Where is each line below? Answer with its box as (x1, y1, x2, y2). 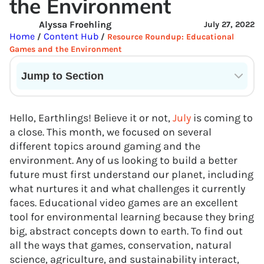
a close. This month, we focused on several (9, 126, 212, 138)
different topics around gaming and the (9, 140, 200, 153)
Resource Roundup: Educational (107, 32, 234, 42)
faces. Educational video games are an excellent (9, 196, 238, 209)
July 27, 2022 (204, 19, 255, 29)
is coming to (191, 111, 253, 124)
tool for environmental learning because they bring (9, 210, 254, 223)
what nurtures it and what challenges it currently (9, 182, 245, 195)
